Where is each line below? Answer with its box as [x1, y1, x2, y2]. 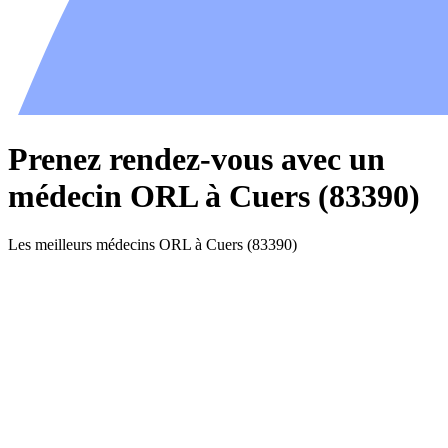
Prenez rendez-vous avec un [8, 140, 385, 177]
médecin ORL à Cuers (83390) [8, 177, 420, 214]
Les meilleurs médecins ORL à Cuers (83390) [8, 235, 297, 253]
